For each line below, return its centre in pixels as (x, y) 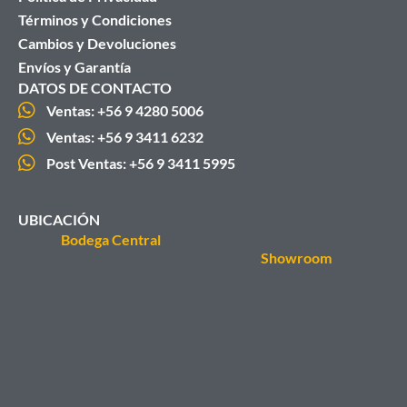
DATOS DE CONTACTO (95, 87)
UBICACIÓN (59, 219)
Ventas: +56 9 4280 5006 (125, 110)
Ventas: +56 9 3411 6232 (125, 136)
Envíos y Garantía (74, 66)
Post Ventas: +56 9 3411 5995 (141, 163)
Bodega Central (111, 239)
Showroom (296, 257)
